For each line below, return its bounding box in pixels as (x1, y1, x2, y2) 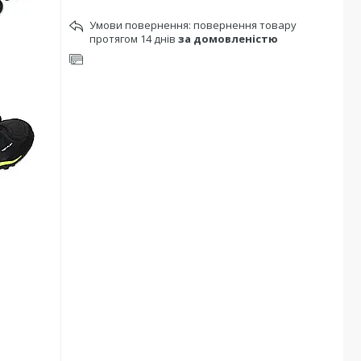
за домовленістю (178, 31, 278, 46)
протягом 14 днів (89, 31, 178, 46)
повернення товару (193, 18, 297, 32)
